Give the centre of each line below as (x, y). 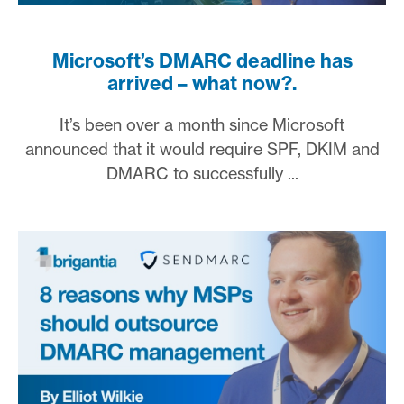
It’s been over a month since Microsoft (202, 124)
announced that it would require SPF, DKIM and (202, 148)
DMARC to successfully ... (202, 173)
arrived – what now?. (202, 83)
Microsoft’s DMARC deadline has (202, 60)
